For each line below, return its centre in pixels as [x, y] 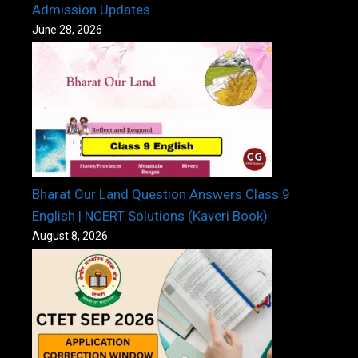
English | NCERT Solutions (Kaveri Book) [150, 216]
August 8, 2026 [70, 236]
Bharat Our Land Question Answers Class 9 [161, 195]
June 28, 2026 [67, 30]
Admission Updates [91, 10]
